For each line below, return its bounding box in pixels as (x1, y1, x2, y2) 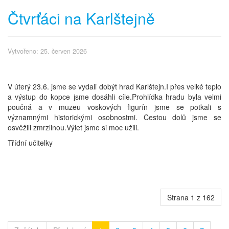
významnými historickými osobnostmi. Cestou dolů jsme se (8, 111, 221, 122)
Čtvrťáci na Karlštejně (8, 7, 155, 29)
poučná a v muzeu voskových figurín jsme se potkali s (8, 101, 221, 112)
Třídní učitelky (8, 137, 55, 148)
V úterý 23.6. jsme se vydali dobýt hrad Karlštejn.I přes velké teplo (8, 81, 221, 91)
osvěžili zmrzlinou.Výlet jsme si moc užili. (8, 122, 139, 132)
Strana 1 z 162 (167, 192, 215, 202)
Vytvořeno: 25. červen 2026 (8, 46, 87, 56)
